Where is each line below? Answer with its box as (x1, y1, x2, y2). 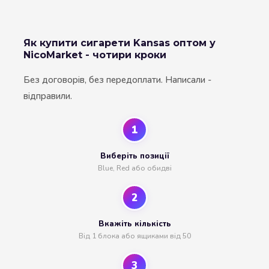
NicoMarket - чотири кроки (23, 49, 166, 61)
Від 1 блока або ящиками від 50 (78, 231, 191, 241)
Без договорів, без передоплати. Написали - (23, 74, 211, 86)
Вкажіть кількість (98, 219, 171, 230)
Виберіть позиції (100, 151, 169, 162)
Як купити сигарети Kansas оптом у (23, 37, 216, 49)
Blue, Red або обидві (97, 163, 172, 174)
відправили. (23, 90, 72, 103)
